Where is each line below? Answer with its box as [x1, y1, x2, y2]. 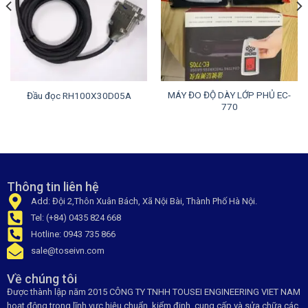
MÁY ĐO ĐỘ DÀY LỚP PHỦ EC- [168, 89, 291, 101]
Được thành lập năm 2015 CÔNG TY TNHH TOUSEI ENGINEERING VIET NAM [7, 287, 300, 298]
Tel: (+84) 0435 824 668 [31, 212, 121, 223]
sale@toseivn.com [31, 245, 104, 256]
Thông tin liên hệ [7, 179, 99, 195]
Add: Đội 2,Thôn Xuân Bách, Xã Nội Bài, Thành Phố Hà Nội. [31, 196, 257, 207]
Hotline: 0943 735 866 [31, 229, 115, 240]
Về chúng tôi [7, 272, 77, 287]
